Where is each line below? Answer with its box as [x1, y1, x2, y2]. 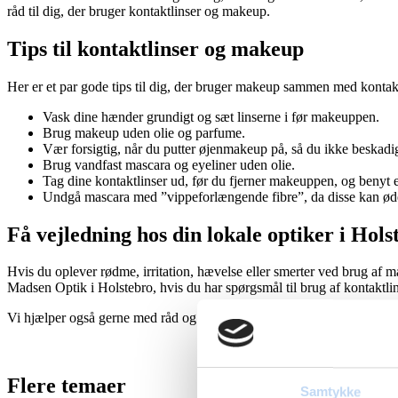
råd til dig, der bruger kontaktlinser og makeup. [7, 3, 270, 19]
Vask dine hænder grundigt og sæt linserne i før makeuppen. [43, 108, 379, 124]
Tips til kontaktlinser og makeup [7, 36, 304, 60]
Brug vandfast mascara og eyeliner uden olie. [43, 156, 295, 172]
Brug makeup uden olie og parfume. [43, 124, 245, 140]
